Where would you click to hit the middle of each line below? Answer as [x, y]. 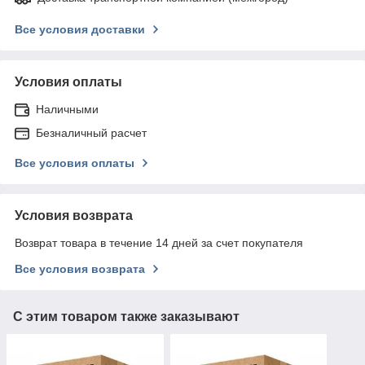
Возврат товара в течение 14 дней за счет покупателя [159, 242]
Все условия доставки [80, 29]
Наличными [67, 109]
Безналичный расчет [91, 132]
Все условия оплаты [75, 163]
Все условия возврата [80, 268]
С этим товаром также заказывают [126, 316]
